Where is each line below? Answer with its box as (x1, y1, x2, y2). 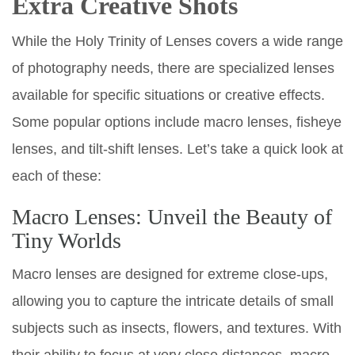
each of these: (12, 167, 101, 184)
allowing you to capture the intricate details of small (12, 292, 334, 309)
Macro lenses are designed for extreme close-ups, (12, 265, 328, 282)
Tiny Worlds (12, 227, 121, 253)
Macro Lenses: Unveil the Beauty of (12, 204, 332, 229)
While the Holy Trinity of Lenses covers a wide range (12, 32, 343, 49)
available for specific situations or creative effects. (12, 86, 325, 103)
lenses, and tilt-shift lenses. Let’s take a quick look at (12, 140, 343, 157)
